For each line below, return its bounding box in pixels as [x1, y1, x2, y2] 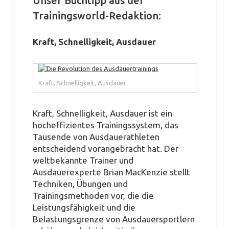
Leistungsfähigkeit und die [32, 202, 135, 213]
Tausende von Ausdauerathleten [32, 132, 159, 142]
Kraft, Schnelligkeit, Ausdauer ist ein [32, 108, 172, 119]
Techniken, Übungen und [32, 179, 128, 189]
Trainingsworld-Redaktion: [32, 9, 161, 21]
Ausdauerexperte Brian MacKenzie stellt [32, 167, 190, 177]
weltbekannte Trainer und [32, 155, 133, 166]
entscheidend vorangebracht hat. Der [32, 144, 178, 154]
